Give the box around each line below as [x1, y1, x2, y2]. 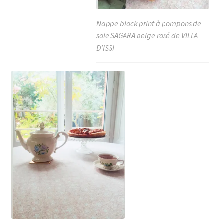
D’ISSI [96, 43, 115, 53]
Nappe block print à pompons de [96, 18, 202, 28]
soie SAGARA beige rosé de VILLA [96, 30, 198, 41]
